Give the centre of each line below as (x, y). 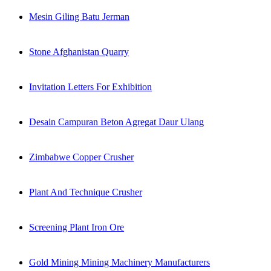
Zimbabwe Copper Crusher (81, 157)
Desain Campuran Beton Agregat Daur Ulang (116, 122)
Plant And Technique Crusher (86, 192)
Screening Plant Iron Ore (77, 227)
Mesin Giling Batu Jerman (79, 17)
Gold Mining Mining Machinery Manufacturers (119, 263)
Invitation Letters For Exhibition (90, 87)
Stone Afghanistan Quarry (79, 52)
